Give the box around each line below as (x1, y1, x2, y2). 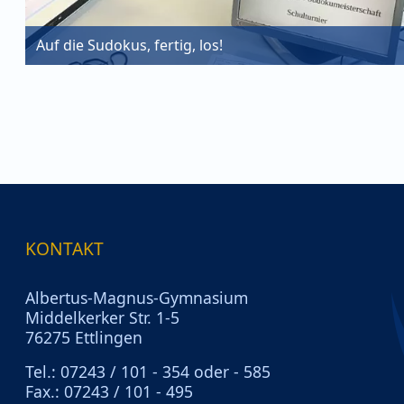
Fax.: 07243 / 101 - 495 (25, 380, 193, 402)
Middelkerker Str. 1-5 (25, 306, 179, 328)
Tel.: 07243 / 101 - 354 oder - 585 (25, 360, 271, 382)
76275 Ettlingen (25, 326, 142, 348)
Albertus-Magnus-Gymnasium (25, 286, 248, 308)
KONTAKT (25, 235, 104, 261)
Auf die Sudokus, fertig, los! (36, 34, 223, 55)
